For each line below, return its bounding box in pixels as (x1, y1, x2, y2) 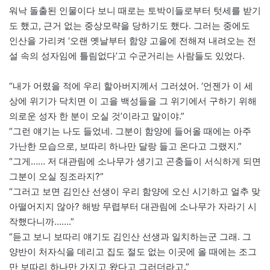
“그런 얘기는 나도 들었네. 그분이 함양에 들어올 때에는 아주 (9, 125, 251, 137)
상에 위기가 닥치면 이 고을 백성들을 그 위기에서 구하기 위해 (9, 95, 257, 107)
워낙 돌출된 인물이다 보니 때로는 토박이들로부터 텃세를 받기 (9, 5, 261, 17)
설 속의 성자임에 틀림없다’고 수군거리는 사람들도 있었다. (9, 50, 245, 62)
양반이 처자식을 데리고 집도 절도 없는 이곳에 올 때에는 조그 (9, 246, 257, 258)
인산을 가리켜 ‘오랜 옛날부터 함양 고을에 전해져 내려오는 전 (9, 35, 256, 47)
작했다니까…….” (9, 216, 74, 228)
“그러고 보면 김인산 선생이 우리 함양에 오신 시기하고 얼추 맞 (9, 186, 260, 198)
